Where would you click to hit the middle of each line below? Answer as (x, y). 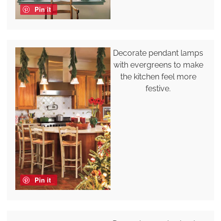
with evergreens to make (158, 65)
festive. (158, 88)
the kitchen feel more (158, 76)
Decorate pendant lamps (158, 53)
